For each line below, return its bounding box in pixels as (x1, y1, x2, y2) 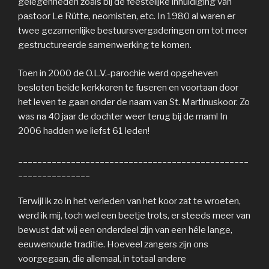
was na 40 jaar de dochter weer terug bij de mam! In (18, 110, 228, 122)
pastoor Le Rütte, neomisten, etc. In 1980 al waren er (18, 11, 235, 22)
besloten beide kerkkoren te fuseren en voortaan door (18, 82, 238, 93)
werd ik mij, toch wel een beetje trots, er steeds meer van (18, 210, 250, 221)
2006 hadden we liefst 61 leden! (18, 125, 150, 136)
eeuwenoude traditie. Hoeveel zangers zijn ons (18, 238, 208, 250)
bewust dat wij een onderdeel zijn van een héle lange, (18, 224, 232, 235)
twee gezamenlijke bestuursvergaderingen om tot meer (18, 25, 247, 37)
